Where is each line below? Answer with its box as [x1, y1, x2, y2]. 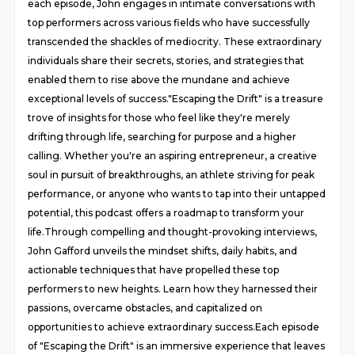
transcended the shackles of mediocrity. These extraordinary [28, 36, 323, 48]
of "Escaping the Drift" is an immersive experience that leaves [28, 340, 326, 352]
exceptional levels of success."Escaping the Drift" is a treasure [28, 93, 324, 105]
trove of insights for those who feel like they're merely [28, 112, 291, 124]
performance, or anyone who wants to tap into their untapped [28, 188, 326, 200]
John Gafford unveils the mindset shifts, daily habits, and [28, 245, 298, 257]
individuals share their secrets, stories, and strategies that [28, 55, 305, 67]
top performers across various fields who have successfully [28, 17, 311, 29]
